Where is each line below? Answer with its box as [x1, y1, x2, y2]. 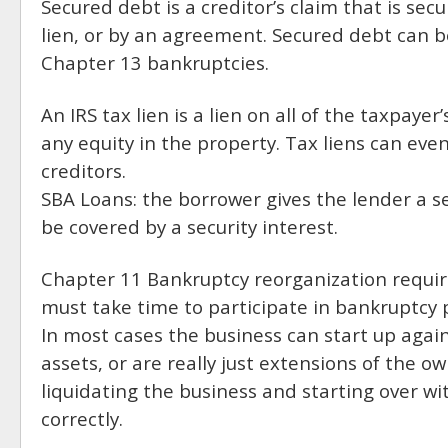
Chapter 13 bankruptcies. [41, 49, 269, 75]
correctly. [41, 405, 123, 431]
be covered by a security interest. [41, 213, 338, 239]
